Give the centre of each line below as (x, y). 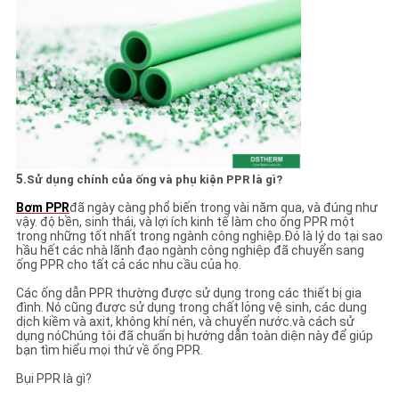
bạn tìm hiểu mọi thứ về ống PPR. (109, 350)
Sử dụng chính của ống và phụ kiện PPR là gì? (154, 179)
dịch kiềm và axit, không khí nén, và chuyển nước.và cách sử (185, 321)
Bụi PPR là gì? (53, 378)
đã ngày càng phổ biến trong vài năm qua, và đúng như (223, 207)
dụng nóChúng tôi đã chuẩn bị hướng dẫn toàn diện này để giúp (194, 335)
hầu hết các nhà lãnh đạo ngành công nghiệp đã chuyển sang (190, 250)
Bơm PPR (42, 207)
